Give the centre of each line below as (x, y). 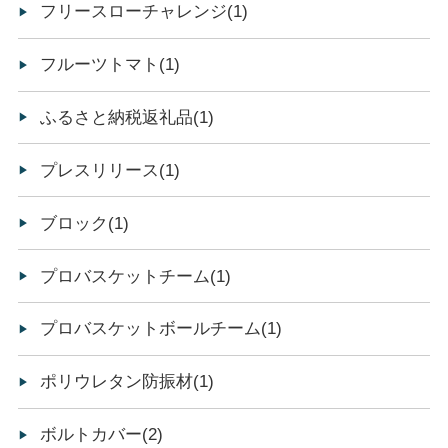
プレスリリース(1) (110, 170)
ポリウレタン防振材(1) (127, 382)
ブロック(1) (85, 223)
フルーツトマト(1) (110, 65)
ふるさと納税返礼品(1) (127, 117)
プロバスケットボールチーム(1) (161, 329)
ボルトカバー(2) (102, 435)
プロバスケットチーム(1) (136, 276)
